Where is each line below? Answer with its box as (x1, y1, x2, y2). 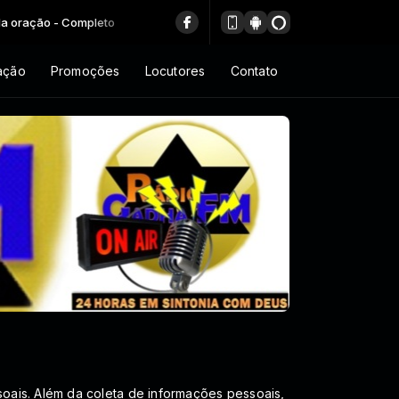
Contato (230, 62, 278, 78)
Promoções (50, 62, 120, 78)
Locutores (144, 62, 206, 78)
